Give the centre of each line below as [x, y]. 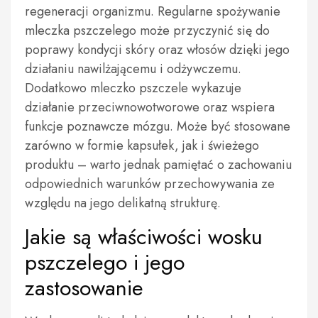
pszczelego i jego [105, 262]
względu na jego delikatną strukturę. [123, 203]
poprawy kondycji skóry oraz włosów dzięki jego [157, 50]
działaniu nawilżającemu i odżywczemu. [133, 69]
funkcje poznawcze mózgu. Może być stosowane [158, 126]
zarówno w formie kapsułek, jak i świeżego [142, 146]
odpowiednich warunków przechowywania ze [150, 184]
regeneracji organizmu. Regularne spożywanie [153, 11]
